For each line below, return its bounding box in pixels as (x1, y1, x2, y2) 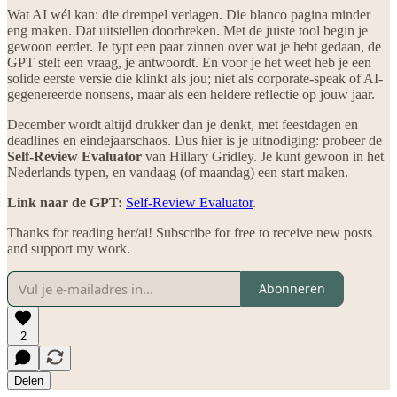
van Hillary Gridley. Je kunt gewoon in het (142, 148, 384, 164)
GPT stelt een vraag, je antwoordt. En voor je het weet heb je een (7, 54, 371, 70)
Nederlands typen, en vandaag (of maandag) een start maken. (7, 164, 348, 180)
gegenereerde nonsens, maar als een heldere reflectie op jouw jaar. (7, 86, 375, 102)
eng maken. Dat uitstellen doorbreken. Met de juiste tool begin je (7, 22, 368, 38)
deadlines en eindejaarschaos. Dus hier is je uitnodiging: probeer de (7, 132, 382, 148)
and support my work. (7, 240, 130, 256)
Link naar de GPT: (7, 194, 122, 210)
